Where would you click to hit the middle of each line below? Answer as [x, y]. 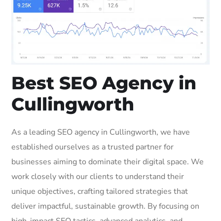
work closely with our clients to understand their [98, 176]
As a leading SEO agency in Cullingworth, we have [101, 132]
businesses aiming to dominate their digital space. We [108, 162]
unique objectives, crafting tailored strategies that [100, 191]
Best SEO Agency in [104, 83]
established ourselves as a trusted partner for [92, 147]
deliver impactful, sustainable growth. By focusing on [105, 206]
